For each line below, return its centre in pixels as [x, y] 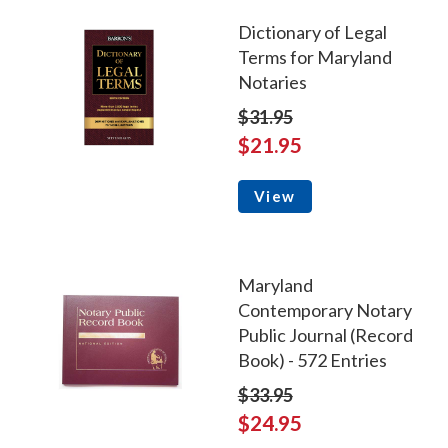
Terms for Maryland [314, 57]
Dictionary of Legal [312, 32]
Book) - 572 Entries [312, 360]
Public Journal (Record [325, 335]
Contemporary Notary [324, 310]
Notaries [272, 82]
